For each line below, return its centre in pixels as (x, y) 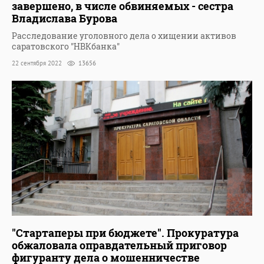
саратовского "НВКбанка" (66, 47)
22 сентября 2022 (38, 63)
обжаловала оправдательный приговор (119, 245)
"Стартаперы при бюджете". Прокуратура (125, 233)
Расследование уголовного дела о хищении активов (124, 36)
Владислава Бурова (65, 19)
